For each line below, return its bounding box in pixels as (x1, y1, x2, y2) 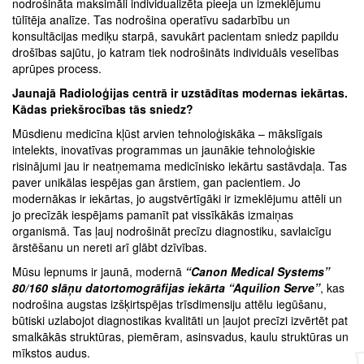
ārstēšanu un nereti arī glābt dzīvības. (12, 239, 210, 256)
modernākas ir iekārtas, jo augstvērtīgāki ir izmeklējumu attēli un (12, 190, 342, 207)
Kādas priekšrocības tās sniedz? (12, 101, 193, 118)
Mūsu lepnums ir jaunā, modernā (12, 263, 185, 280)
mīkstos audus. (12, 344, 90, 362)
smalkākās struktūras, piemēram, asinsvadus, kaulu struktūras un (12, 328, 349, 345)
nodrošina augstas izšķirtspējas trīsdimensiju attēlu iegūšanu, (12, 296, 327, 313)
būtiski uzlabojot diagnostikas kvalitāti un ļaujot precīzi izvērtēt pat (12, 312, 348, 329)
